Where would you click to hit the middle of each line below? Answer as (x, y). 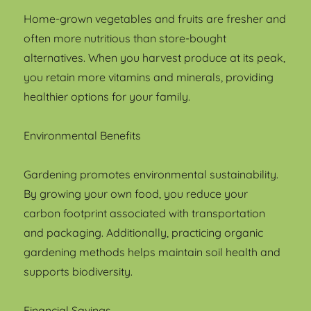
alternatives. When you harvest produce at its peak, (155, 57)
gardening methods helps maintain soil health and (152, 252)
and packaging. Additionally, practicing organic (144, 232)
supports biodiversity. (78, 271)
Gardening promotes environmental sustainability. (151, 174)
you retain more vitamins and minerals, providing (149, 77)
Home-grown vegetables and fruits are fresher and (155, 18)
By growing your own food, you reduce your (136, 193)
